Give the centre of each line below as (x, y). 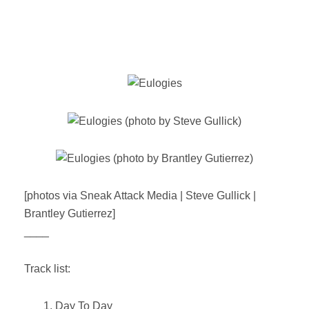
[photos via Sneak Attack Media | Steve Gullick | (140, 196)
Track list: (47, 269)
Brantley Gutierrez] (70, 214)
